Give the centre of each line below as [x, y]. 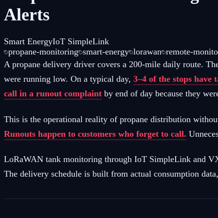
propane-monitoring [43, 52]
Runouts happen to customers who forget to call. [95, 134]
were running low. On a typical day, [69, 79]
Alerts [27, 15]
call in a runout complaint [53, 94]
